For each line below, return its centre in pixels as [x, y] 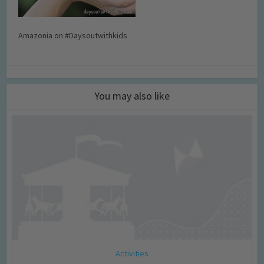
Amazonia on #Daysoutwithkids [73, 35]
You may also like [132, 96]
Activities [132, 253]
